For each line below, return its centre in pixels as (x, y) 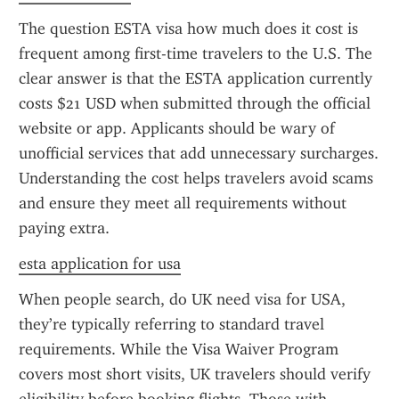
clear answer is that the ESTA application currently (195, 78)
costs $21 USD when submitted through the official (195, 103)
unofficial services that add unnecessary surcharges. (199, 153)
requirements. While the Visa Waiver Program (179, 349)
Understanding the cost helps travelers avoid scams (196, 178)
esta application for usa (100, 264)
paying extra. (64, 228)
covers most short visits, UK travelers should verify (195, 374)
